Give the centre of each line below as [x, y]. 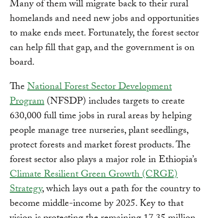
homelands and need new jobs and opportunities [104, 19]
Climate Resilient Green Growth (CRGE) [94, 175]
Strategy [26, 190]
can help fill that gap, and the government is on [102, 48]
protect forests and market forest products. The [100, 146]
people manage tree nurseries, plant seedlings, [99, 131]
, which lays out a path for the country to [121, 190]
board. [22, 63]
